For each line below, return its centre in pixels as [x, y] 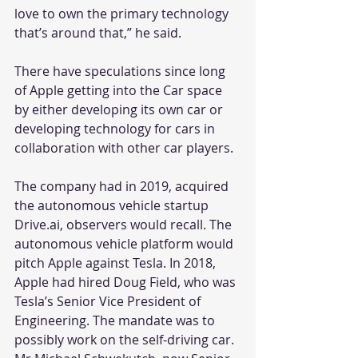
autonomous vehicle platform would [125, 243]
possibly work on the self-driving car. [126, 339]
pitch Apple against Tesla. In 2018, [117, 263]
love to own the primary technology [123, 13]
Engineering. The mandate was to [116, 320]
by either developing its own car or [120, 109]
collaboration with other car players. [124, 147]
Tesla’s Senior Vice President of [109, 301]
